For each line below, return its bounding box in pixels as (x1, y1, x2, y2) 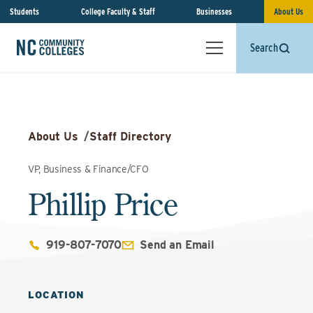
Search (250, 41, 278, 54)
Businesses (196, 6, 233, 17)
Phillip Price (28, 185, 178, 223)
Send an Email (140, 238, 215, 252)
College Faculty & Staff (80, 6, 155, 17)
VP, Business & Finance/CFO (28, 163, 149, 175)
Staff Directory (89, 130, 171, 143)
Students (10, 6, 39, 17)
